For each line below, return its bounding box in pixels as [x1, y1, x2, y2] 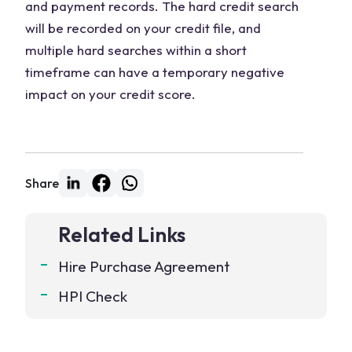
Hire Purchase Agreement [58, 257, 230, 276]
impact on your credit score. [25, 86, 196, 102]
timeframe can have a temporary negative [25, 64, 284, 80]
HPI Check [58, 287, 127, 306]
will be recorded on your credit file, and [25, 20, 261, 36]
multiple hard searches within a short [25, 42, 247, 58]
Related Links [58, 222, 185, 247]
